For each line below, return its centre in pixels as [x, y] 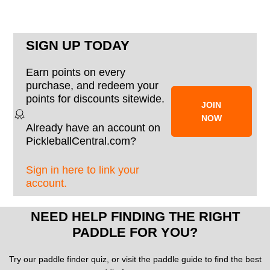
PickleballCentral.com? [81, 141]
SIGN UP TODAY [78, 45]
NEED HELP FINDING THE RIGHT [135, 217]
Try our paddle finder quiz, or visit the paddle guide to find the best [135, 259]
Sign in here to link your [83, 170]
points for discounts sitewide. [96, 99]
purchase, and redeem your [93, 85]
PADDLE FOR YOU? [135, 233]
